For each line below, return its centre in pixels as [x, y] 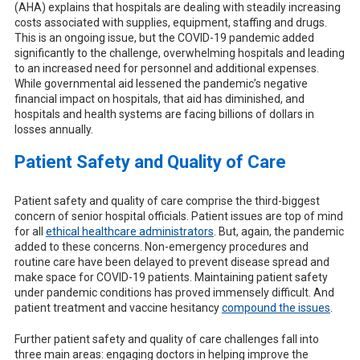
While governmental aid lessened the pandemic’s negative [161, 83]
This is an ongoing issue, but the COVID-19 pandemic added [164, 37]
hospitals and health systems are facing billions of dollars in [164, 114]
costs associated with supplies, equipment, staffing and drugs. [170, 22]
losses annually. [53, 129]
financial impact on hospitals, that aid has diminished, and [159, 98]
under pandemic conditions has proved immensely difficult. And [174, 292]
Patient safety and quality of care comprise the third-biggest [167, 200]
